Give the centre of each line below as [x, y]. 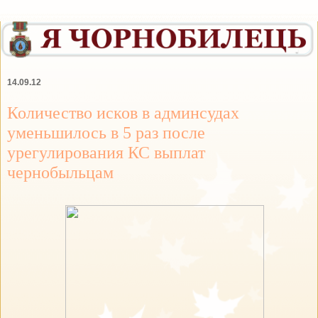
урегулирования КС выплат [106, 152]
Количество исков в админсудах [123, 112]
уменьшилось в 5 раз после [106, 132]
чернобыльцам [60, 172]
